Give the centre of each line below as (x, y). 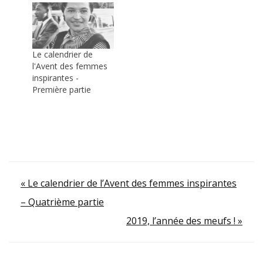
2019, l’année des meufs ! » (184, 221)
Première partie (62, 90)
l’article (53, 232)
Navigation (70, 185)
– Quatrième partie (62, 202)
